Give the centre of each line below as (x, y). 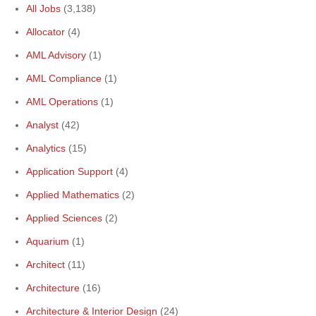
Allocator (45, 32)
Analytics (46, 148)
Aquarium (48, 241)
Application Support (69, 171)
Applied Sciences (64, 218)
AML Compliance (64, 78)
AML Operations (62, 102)
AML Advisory (56, 55)
